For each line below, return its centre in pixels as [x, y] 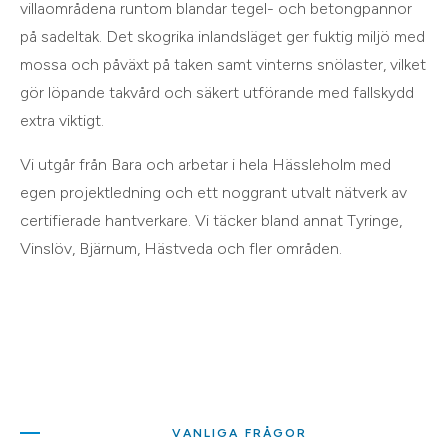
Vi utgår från [65, 164]
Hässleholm [314, 164]
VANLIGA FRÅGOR [240, 432]
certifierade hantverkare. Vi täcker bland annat [183, 220]
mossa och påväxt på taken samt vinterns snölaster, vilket [223, 64]
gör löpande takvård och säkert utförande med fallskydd [217, 92]
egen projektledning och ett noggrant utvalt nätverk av [213, 192]
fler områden [292, 248]
